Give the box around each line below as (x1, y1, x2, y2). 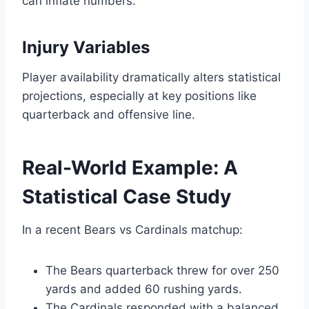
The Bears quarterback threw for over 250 (46, 263, 279, 278)
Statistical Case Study (22, 185, 231, 209)
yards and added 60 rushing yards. (46, 282, 242, 297)
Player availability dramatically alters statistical (22, 70, 281, 85)
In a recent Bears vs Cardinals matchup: (22, 223, 243, 237)
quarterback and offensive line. (22, 108, 195, 122)
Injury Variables (22, 37, 150, 58)
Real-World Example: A (22, 156, 238, 180)
